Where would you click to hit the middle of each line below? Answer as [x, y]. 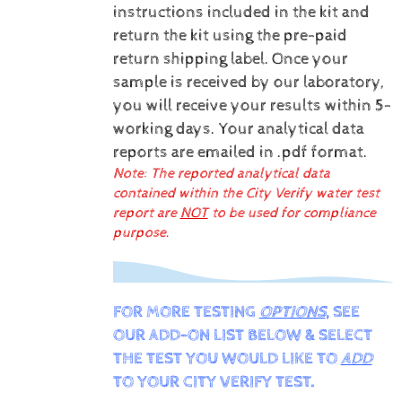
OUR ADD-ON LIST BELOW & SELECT [242, 335]
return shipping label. [191, 59]
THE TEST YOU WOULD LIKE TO [227, 358]
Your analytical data [291, 129]
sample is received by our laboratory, [248, 82]
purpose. [141, 232]
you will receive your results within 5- [252, 105]
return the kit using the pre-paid [230, 35]
